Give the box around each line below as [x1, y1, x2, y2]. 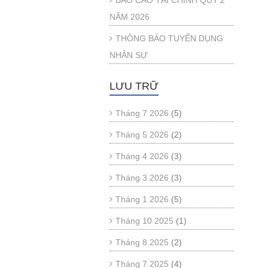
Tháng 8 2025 [115, 237, 169, 247]
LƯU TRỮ [109, 80, 159, 92]
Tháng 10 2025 [115, 216, 173, 226]
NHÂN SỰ [109, 50, 148, 60]
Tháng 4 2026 [115, 151, 169, 161]
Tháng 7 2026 [115, 108, 169, 118]
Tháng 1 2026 [115, 194, 169, 204]
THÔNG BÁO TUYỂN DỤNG [115, 33, 223, 43]
